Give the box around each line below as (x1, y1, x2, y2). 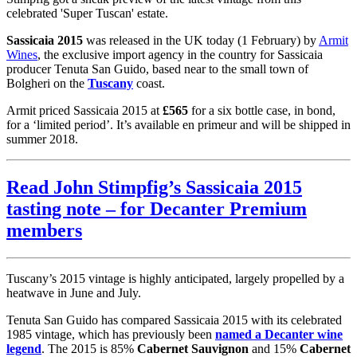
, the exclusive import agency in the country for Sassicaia (37, 48, 323, 62)
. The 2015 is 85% (41, 341, 137, 355)
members (6, 220, 82, 241)
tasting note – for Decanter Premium (6, 198, 307, 220)
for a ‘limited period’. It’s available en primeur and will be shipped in (6, 118, 351, 132)
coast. (133, 76, 165, 91)
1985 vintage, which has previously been (6, 327, 215, 341)
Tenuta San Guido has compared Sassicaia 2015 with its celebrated (6, 312, 342, 327)
